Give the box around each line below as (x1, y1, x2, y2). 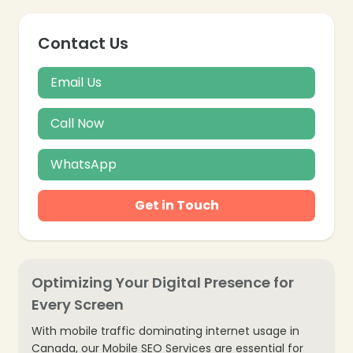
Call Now (50, 113, 104, 132)
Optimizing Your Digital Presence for (32, 272, 294, 292)
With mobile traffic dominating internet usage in (32, 322, 299, 339)
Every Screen (32, 294, 124, 314)
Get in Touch (134, 195, 219, 214)
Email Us (50, 72, 102, 91)
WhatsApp (50, 154, 117, 173)
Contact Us (38, 32, 128, 54)
